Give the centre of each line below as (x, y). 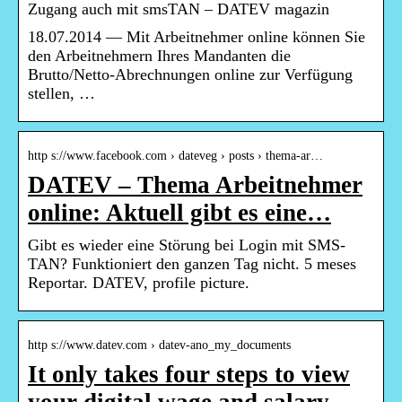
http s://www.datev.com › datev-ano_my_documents (159, 345)
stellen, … (61, 94)
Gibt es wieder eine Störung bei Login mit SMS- (187, 245)
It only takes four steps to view (189, 375)
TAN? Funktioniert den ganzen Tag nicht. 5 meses (192, 264)
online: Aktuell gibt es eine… (179, 213)
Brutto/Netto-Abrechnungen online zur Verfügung (190, 75)
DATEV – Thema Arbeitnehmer (195, 185)
